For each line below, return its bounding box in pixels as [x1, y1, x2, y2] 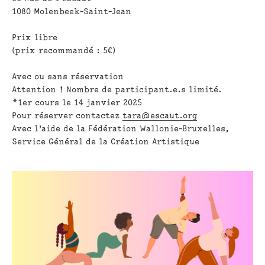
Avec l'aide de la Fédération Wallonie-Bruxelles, [12, 124, 232, 133]
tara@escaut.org [122, 111, 198, 120]
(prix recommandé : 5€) [12, 46, 116, 55]
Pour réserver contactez [12, 111, 123, 120]
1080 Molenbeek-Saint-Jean [12, 7, 132, 16]
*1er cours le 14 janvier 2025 [12, 98, 143, 107]
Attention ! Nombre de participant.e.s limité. [12, 85, 222, 94]
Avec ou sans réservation [12, 72, 124, 81]
